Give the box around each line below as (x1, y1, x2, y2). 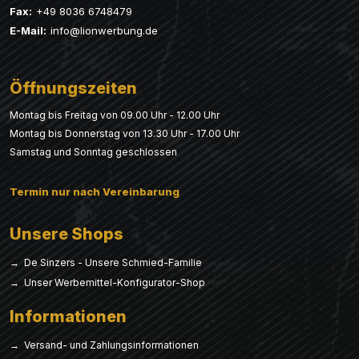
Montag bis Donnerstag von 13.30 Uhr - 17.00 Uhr (10, 127, 240, 140)
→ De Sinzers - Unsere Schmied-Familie (10, 256, 202, 269)
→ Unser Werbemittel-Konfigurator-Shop (10, 276, 205, 289)
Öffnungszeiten (10, 79, 137, 99)
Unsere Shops (10, 224, 123, 244)
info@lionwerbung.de (50, 24, 158, 38)
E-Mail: (10, 24, 46, 38)
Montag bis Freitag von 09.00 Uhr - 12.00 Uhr (10, 109, 220, 122)
